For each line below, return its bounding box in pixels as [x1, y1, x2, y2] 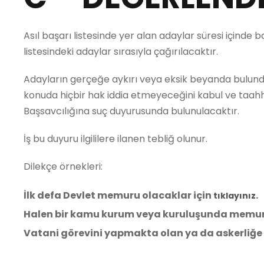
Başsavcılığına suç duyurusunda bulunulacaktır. [24, 104, 239, 118]
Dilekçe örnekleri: [24, 160, 103, 173]
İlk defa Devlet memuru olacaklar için [24, 189, 213, 202]
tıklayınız [213, 190, 256, 202]
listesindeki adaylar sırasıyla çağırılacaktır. [24, 45, 218, 58]
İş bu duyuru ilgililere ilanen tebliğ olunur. [24, 132, 207, 146]
